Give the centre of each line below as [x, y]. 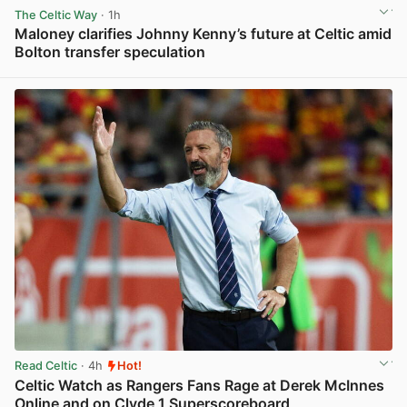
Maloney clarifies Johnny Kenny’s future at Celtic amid [203, 33]
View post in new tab [333, 72]
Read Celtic [46, 366]
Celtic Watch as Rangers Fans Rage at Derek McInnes [199, 385]
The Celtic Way [56, 15]
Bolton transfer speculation [110, 51]
